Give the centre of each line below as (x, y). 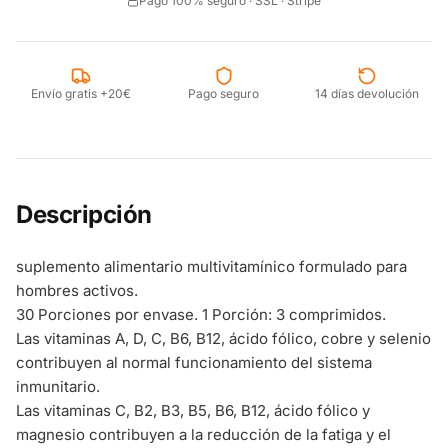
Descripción (84, 214)
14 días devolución (366, 93)
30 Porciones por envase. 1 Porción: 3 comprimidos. (201, 314)
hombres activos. (77, 290)
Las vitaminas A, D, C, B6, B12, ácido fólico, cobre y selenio (223, 338)
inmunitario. (58, 386)
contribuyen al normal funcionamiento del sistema (194, 362)
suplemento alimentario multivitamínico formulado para (211, 266)
